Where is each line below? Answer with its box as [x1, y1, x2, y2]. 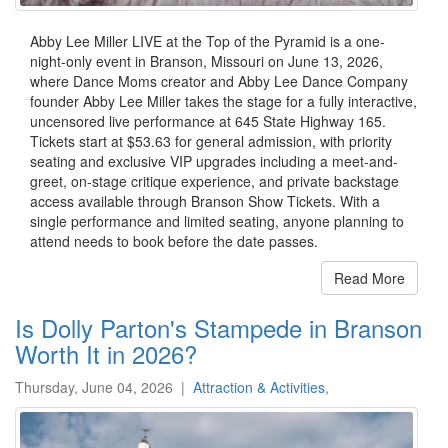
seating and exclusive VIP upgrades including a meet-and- [30, 151, 398, 172]
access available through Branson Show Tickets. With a [30, 191, 380, 212]
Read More [334, 268, 405, 289]
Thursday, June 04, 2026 [15, 377, 173, 398]
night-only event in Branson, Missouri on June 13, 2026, [30, 51, 383, 72]
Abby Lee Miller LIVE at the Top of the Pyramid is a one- [30, 31, 385, 52]
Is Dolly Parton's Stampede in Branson [15, 310, 422, 346]
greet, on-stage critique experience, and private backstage [30, 171, 399, 192]
